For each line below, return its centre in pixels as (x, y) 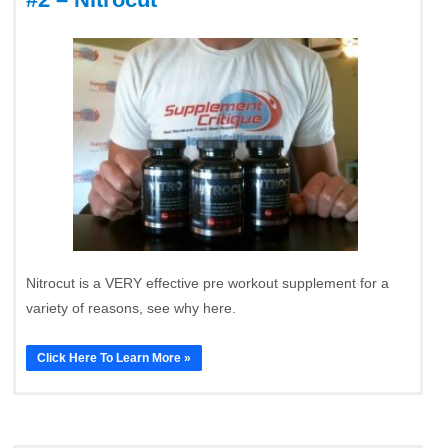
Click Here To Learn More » (114, 357)
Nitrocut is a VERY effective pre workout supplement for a (207, 282)
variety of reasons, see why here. (131, 307)
